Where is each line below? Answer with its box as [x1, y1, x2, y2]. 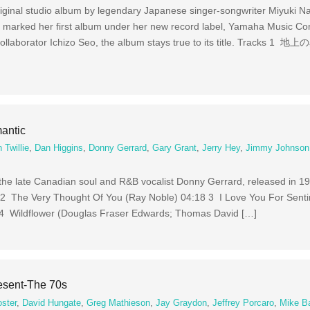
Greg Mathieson [86, 298, 151, 308]
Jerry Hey [202, 143, 241, 154]
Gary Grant [152, 143, 197, 154]
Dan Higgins [35, 143, 84, 154]
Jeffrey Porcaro [212, 298, 275, 308]
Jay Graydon [156, 298, 208, 308]
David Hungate [22, 298, 82, 308]
